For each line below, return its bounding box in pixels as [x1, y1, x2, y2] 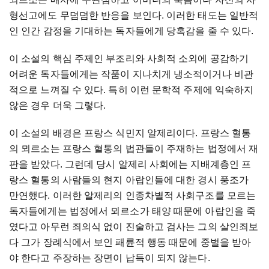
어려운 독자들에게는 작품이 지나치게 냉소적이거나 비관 [9, 69, 253, 80]
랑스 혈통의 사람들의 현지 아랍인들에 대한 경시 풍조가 [9, 175, 249, 186]
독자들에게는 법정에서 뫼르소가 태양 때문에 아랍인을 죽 [9, 206, 256, 217]
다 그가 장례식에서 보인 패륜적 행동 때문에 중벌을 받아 [9, 237, 252, 248]
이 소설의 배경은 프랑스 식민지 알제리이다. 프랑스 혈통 [9, 128, 252, 139]
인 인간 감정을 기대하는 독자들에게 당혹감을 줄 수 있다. [9, 26, 256, 37]
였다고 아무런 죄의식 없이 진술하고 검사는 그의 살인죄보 [9, 222, 259, 232]
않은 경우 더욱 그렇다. [9, 100, 106, 111]
